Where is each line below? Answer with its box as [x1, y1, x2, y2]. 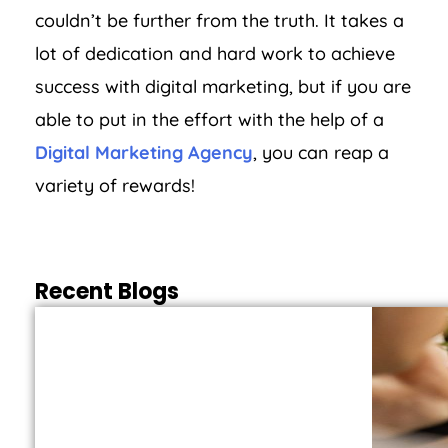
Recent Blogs [35, 276, 179, 308]
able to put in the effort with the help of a [35, 108, 384, 132]
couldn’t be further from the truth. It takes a [35, 9, 404, 33]
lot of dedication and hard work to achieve [35, 42, 395, 66]
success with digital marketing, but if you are [35, 75, 411, 99]
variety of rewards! [35, 174, 195, 198]
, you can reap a [253, 141, 389, 165]
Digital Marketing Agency [35, 141, 253, 165]
